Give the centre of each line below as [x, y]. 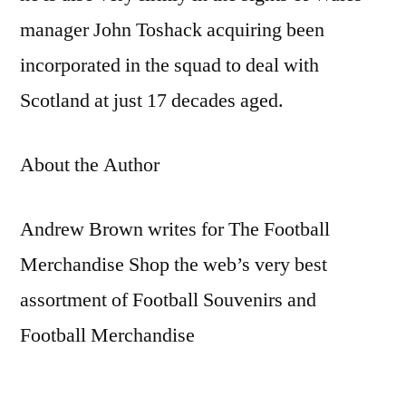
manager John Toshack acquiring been [172, 29]
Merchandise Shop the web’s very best [174, 264]
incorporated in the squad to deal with [169, 65]
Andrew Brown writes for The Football [175, 229]
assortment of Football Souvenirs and [168, 300]
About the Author [90, 164]
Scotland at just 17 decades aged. [152, 100]
